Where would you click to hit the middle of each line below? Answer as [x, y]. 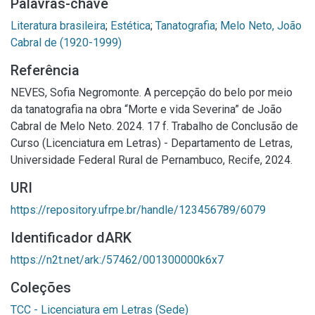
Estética [130, 26]
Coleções [41, 288]
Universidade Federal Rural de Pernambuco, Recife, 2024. [152, 160]
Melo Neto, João [261, 26]
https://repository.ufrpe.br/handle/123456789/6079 [138, 210]
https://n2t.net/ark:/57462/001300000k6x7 [117, 260]
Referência [45, 70]
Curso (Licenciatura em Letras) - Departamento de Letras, [152, 143]
